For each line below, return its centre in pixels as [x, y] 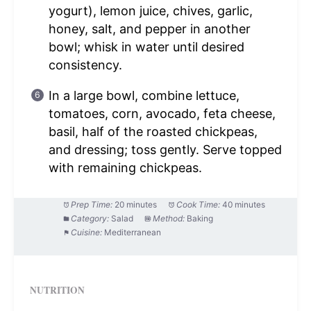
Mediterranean [133, 233]
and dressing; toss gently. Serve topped [165, 150]
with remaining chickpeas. [125, 168]
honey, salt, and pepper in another [149, 29]
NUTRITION [57, 290]
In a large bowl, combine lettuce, [144, 96]
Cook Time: [199, 205]
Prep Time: [92, 205]
